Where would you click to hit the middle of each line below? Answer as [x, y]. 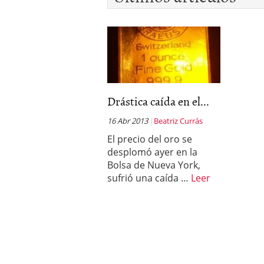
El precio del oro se [150, 139]
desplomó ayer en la [152, 152]
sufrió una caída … [149, 178]
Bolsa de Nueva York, [154, 165]
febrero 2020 [194, 20]
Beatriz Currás [178, 121]
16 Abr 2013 [128, 121]
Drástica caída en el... [158, 101]
